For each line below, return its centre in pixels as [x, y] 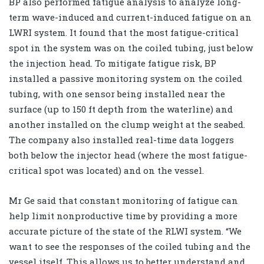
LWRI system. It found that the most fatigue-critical [124, 32]
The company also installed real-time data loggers [121, 139]
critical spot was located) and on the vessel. [106, 170]
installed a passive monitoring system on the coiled [126, 78]
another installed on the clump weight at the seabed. [127, 124]
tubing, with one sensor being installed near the [117, 93]
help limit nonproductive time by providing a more [123, 215]
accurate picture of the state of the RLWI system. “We [125, 231]
